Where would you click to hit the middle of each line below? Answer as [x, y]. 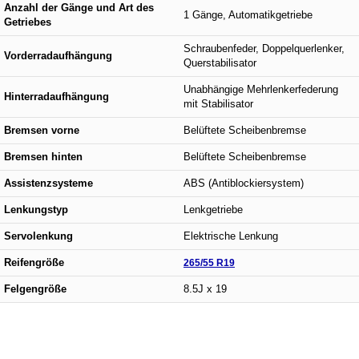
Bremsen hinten [43, 157]
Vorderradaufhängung [58, 56]
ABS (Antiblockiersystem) [244, 183]
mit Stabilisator [218, 104]
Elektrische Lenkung [231, 236]
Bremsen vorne [42, 130]
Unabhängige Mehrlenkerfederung [261, 89]
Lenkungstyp [36, 210]
